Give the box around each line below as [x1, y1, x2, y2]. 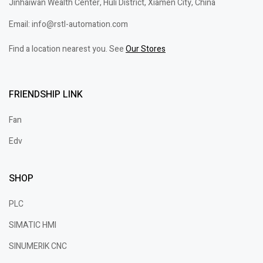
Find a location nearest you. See [9, 42, 126, 55]
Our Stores [126, 42, 166, 55]
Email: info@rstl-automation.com [9, 18, 128, 31]
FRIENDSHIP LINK [9, 87, 83, 102]
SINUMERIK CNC [9, 240, 67, 252]
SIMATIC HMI [9, 218, 56, 231]
